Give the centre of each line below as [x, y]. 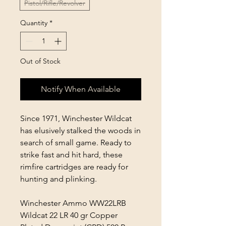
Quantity [34, 23]
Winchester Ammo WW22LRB [73, 203]
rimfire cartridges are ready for [74, 167]
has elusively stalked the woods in [80, 130]
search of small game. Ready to [76, 143]
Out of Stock [40, 61]
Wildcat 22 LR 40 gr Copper [69, 215]
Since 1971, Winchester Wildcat [76, 118]
